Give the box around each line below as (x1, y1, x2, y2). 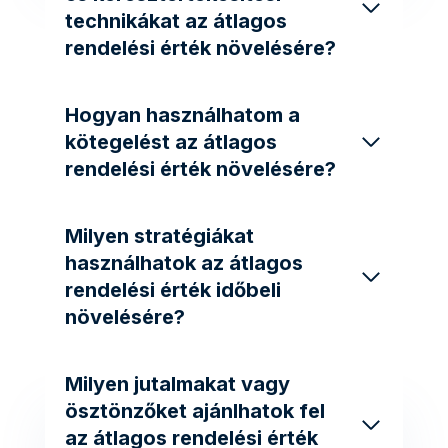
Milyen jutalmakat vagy (65, 371, 290, 396)
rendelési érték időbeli (65, 277, 281, 302)
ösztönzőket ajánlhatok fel (65, 398, 325, 423)
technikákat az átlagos (65, 8, 287, 33)
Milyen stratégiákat (65, 223, 254, 248)
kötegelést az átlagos (65, 129, 277, 154)
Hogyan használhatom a (65, 102, 300, 127)
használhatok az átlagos (65, 250, 303, 275)
